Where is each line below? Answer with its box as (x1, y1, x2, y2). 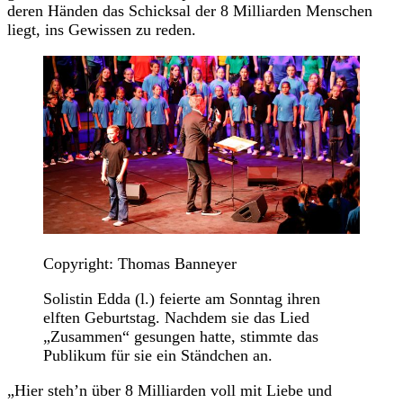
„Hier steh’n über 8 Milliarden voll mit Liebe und (7, 381, 332, 399)
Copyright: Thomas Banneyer (43, 254, 237, 273)
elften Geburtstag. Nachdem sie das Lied (43, 308, 309, 327)
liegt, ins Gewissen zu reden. (7, 20, 196, 39)
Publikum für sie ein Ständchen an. (43, 345, 273, 364)
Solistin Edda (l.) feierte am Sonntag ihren (43, 289, 320, 308)
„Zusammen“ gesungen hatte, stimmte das (43, 327, 318, 345)
